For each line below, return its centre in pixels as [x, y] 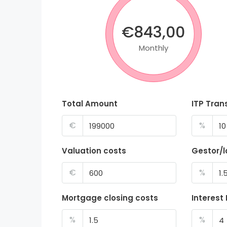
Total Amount [90, 104]
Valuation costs [94, 151]
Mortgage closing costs [110, 198]
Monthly [153, 48]
